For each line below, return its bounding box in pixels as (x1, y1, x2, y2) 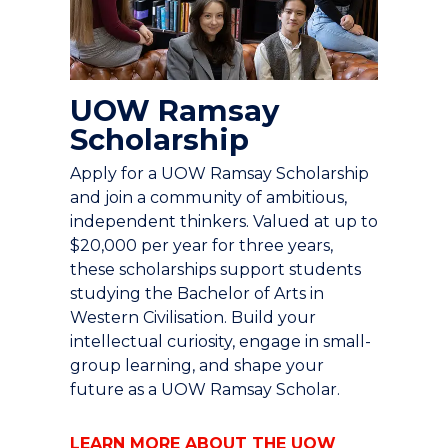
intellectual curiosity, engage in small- (70, 332, 371, 352)
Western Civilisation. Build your (70, 308, 316, 328)
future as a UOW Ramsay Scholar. (70, 380, 340, 400)
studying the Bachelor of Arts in (70, 284, 324, 304)
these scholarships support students (70, 260, 361, 280)
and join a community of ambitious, (70, 188, 347, 208)
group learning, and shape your (70, 356, 324, 376)
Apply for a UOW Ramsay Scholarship (70, 164, 369, 184)
